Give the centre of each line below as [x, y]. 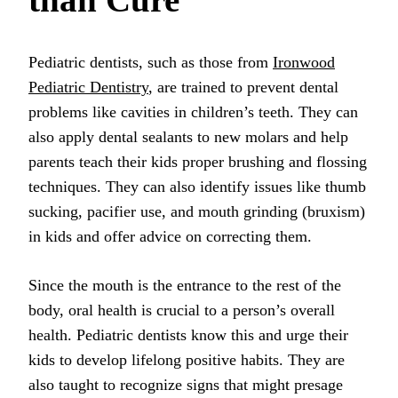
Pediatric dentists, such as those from [151, 63]
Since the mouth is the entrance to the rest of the [185, 286]
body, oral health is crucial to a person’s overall [182, 310]
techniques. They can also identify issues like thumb [197, 187]
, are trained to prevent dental [243, 88]
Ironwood [304, 63]
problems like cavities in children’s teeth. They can [193, 112]
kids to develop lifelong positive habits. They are [187, 360]
